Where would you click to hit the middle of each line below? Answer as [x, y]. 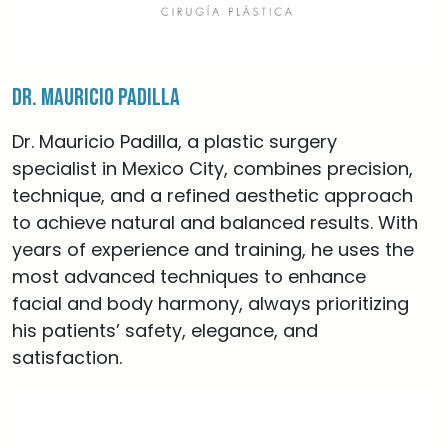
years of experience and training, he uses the [213, 249]
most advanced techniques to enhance [189, 276]
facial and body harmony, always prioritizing [210, 303]
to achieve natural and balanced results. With [215, 222]
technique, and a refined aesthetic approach [212, 195]
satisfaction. [67, 357]
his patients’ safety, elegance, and [165, 330]
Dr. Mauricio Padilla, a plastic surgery [174, 141]
